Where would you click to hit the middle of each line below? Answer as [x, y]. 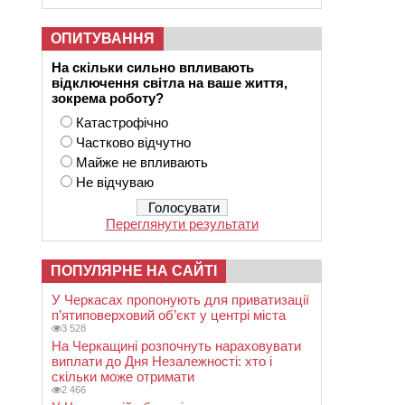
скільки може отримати [123, 377]
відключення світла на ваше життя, [170, 83]
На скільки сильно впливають [155, 67]
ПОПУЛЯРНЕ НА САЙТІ [134, 271]
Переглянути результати [182, 224]
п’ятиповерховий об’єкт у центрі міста [169, 315]
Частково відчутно [133, 142]
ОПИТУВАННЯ [103, 38]
